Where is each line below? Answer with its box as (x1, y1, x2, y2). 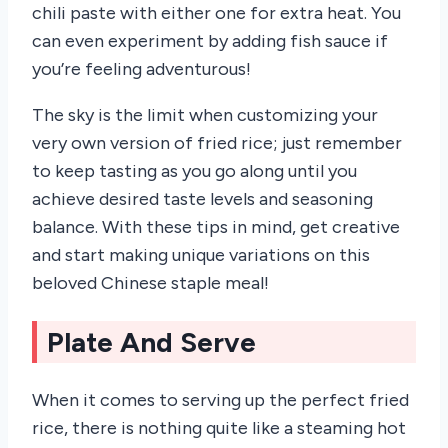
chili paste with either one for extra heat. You (32, 2, 401, 25)
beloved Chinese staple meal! (32, 272, 269, 295)
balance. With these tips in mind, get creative (32, 216, 400, 239)
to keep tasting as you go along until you (32, 160, 357, 183)
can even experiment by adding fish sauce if (32, 30, 388, 53)
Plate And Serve (47, 324, 256, 359)
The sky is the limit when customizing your (32, 104, 378, 127)
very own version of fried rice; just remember (32, 132, 402, 155)
